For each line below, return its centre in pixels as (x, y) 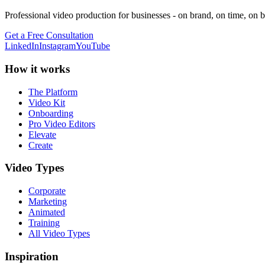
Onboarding (51, 113)
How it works (37, 69)
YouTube (93, 46)
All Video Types (59, 234)
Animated (47, 212)
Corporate (47, 191)
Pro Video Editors (62, 124)
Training (44, 223)
